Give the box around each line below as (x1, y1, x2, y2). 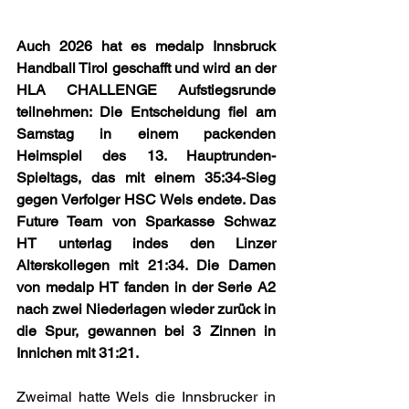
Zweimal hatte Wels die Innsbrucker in (16, 388, 276, 406)
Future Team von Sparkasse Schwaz (16, 213, 276, 231)
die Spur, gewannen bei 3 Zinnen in (16, 322, 276, 341)
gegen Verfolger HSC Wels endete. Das (16, 191, 276, 209)
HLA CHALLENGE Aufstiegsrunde (16, 81, 276, 100)
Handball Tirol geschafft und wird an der (16, 59, 276, 78)
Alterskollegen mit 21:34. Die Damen (16, 257, 276, 275)
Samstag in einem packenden (16, 125, 276, 143)
